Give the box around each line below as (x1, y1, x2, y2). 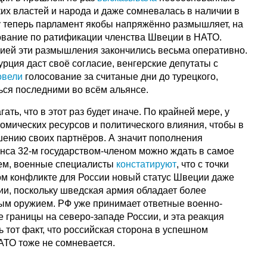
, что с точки (176, 159, 229, 170)
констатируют (116, 159, 177, 170)
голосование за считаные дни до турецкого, (23, 72, 219, 82)
